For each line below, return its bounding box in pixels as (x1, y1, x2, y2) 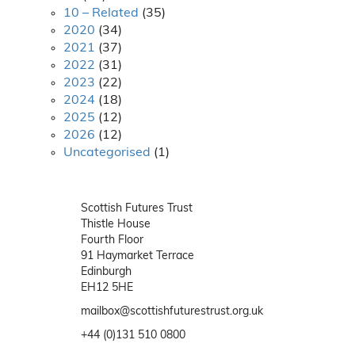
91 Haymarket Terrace (81, 250, 194, 262)
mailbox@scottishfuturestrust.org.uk (81, 306, 263, 318)
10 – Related (63, 7, 139, 20)
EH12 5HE (81, 282, 133, 294)
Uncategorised (63, 147, 151, 159)
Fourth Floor (81, 235, 143, 246)
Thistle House (81, 219, 151, 231)
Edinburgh (81, 266, 132, 278)
